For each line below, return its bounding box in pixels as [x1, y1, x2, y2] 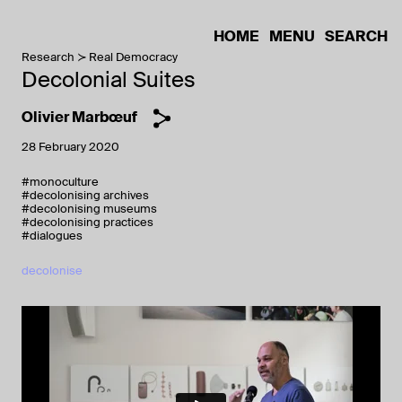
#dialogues [22, 228, 83, 243]
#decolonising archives [22, 188, 149, 203]
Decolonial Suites [22, 66, 196, 93]
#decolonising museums [22, 201, 157, 216]
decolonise [22, 263, 83, 278]
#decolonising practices [22, 214, 153, 230]
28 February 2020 [22, 139, 119, 154]
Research [22, 49, 74, 65]
